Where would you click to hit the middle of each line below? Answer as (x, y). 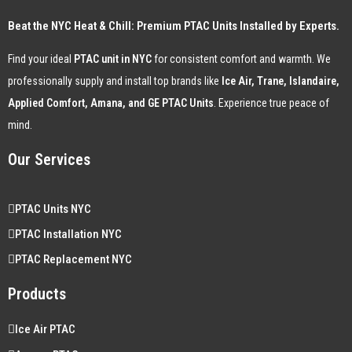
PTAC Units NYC (53, 209)
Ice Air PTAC (45, 329)
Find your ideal (41, 59)
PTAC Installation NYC (68, 234)
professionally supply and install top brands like (115, 81)
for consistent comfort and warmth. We (241, 59)
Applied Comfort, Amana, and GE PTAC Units (111, 103)
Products (37, 293)
